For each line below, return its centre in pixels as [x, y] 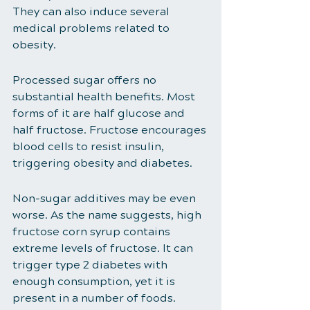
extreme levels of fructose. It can [104, 248]
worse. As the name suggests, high [108, 215]
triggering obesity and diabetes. [104, 163]
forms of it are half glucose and [100, 113]
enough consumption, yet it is [95, 282]
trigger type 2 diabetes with [91, 265]
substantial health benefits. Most [105, 97]
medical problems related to [92, 28]
